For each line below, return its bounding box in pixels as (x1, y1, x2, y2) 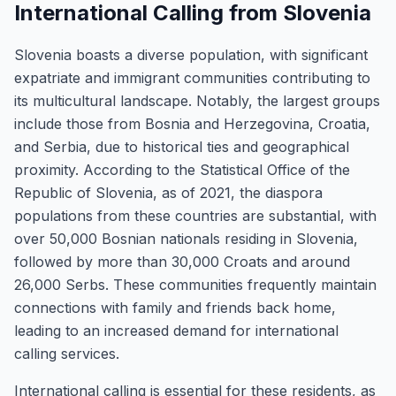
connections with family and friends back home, (14, 299, 336, 316)
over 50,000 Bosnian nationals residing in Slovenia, (14, 230, 358, 247)
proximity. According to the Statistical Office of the (14, 161, 350, 179)
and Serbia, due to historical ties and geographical (14, 138, 349, 156)
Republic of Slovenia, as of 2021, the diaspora (14, 184, 323, 202)
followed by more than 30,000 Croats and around (14, 253, 350, 270)
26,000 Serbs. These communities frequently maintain (14, 276, 377, 293)
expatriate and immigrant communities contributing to (14, 69, 370, 87)
